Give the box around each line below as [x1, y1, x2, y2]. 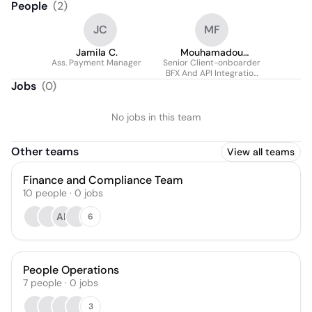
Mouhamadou [180, 46, 243, 58]
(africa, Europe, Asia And [164, 78, 260, 89]
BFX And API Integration [165, 68, 258, 79]
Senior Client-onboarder [163, 57, 260, 68]
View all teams [227, 146, 295, 158]
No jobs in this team [111, 111, 201, 123]
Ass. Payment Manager [52, 57, 141, 68]
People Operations [23, 263, 119, 277]
